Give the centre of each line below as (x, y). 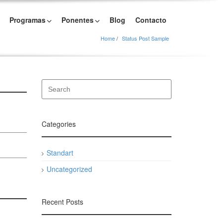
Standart (60, 153)
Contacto (151, 20)
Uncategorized (69, 169)
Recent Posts (62, 202)
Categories (58, 124)
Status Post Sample (145, 38)
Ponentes (78, 20)
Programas (28, 20)
